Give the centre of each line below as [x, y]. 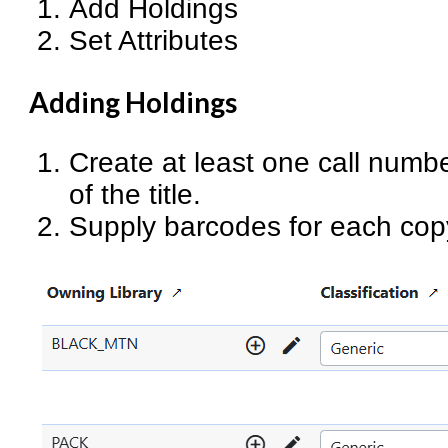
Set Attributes [154, 40]
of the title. [135, 194]
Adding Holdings [133, 101]
